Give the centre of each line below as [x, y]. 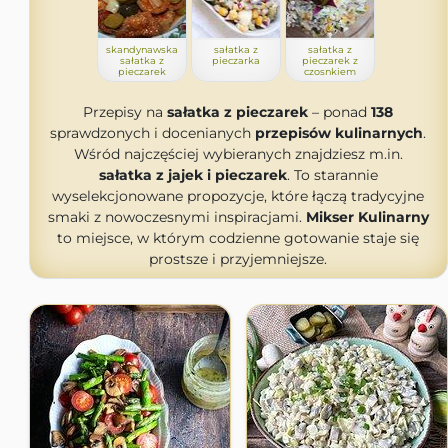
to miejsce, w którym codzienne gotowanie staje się [238, 238]
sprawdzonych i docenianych [152, 133]
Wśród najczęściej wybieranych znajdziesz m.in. [238, 154]
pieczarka [236, 60]
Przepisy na [125, 112]
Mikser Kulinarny [367, 217]
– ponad [339, 112]
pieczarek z [330, 60]
